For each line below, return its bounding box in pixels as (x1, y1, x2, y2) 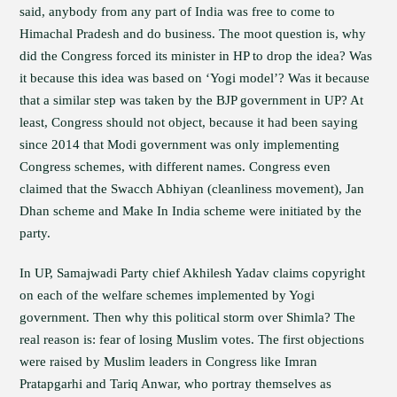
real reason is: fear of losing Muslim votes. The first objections (19, 332, 365, 346)
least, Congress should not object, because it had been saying (19, 115, 359, 129)
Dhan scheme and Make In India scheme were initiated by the (19, 204, 362, 218)
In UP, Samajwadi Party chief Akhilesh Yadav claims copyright (19, 266, 366, 280)
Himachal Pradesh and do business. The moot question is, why (19, 27, 367, 41)
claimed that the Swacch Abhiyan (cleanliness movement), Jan (19, 182, 365, 196)
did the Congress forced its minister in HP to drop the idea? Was (19, 49, 373, 63)
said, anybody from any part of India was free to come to (19, 4, 336, 19)
